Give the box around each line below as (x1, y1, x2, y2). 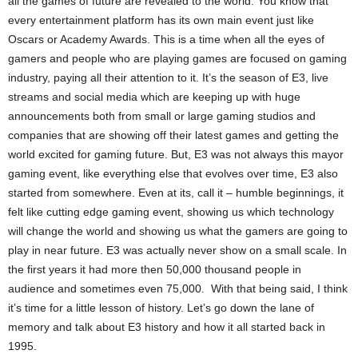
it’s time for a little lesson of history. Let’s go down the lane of (8, 300, 314, 314)
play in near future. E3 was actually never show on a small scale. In (8, 243, 347, 257)
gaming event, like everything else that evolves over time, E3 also (8, 166, 338, 180)
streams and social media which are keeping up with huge (8, 89, 300, 103)
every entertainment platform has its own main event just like (8, 13, 314, 26)
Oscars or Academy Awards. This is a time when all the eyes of (8, 32, 324, 46)
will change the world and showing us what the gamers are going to (8, 224, 348, 237)
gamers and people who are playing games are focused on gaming (8, 51, 347, 65)
